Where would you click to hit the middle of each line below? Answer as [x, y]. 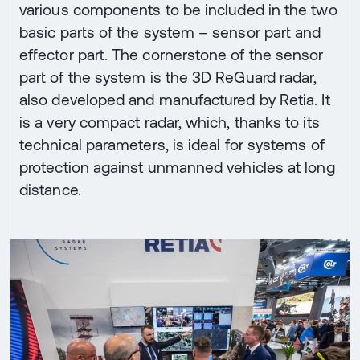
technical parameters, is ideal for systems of [172, 144]
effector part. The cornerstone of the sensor [172, 54]
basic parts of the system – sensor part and [170, 32]
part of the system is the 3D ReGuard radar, [168, 77]
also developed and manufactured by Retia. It [175, 99]
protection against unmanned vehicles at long [177, 167]
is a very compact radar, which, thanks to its [170, 122]
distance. [50, 189]
